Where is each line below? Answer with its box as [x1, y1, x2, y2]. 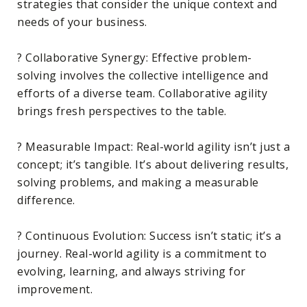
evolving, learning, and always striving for [17, 264, 246, 279]
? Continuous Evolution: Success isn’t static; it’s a [17, 228, 281, 243]
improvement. [17, 282, 93, 297]
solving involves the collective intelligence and [17, 68, 268, 83]
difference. [17, 193, 75, 208]
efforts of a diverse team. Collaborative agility [17, 86, 267, 101]
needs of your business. [17, 14, 147, 29]
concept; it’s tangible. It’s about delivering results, [17, 157, 288, 172]
